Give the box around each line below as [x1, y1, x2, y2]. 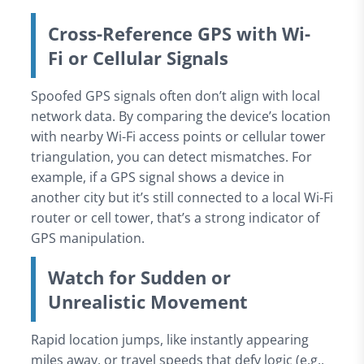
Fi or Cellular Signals [47, 45, 228, 70]
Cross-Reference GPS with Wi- [47, 20, 310, 45]
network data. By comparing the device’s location [30, 106, 331, 125]
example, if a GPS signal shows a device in [30, 167, 284, 186]
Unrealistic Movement [47, 288, 248, 314]
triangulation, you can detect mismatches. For [30, 147, 312, 166]
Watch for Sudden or [47, 264, 231, 289]
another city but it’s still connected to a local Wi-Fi [30, 188, 333, 206]
